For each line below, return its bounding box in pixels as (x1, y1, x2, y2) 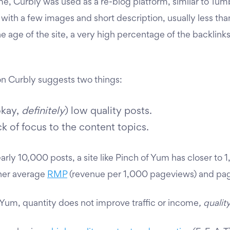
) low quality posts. (65, 107, 152, 116)
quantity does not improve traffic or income (23, 200, 199, 208)
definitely (22, 107, 65, 116)
